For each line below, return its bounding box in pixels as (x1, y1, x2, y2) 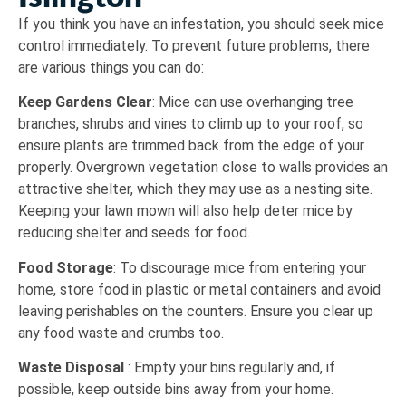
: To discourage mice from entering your (113, 258, 366, 276)
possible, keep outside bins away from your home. (18, 380, 333, 398)
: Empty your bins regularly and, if (128, 358, 335, 376)
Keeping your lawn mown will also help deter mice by (18, 202, 353, 220)
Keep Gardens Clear (18, 93, 152, 111)
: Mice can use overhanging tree (152, 93, 353, 111)
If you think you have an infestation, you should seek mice (18, 14, 384, 33)
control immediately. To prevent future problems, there (18, 36, 370, 54)
